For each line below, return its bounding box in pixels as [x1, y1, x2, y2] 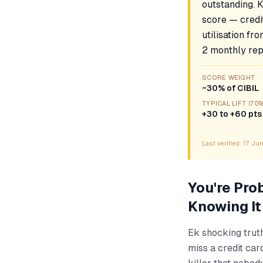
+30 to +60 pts [202, 109, 262, 119]
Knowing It [188, 198, 261, 214]
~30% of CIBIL [202, 83, 259, 93]
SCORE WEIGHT [202, 74, 255, 81]
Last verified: [202, 140, 243, 147]
